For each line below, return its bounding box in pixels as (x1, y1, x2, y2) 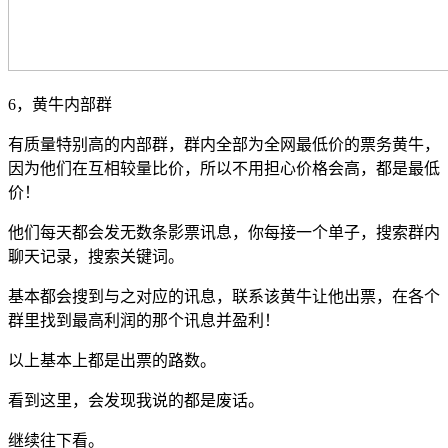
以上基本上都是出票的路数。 (8, 351, 216, 369)
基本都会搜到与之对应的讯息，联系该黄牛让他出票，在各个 (8, 287, 440, 305)
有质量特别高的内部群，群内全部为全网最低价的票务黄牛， (8, 135, 440, 153)
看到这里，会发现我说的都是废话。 (8, 391, 264, 409)
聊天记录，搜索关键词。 (8, 247, 184, 265)
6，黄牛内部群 (8, 95, 112, 113)
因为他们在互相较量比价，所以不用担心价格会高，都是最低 (8, 159, 440, 177)
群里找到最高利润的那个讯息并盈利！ (8, 311, 280, 329)
